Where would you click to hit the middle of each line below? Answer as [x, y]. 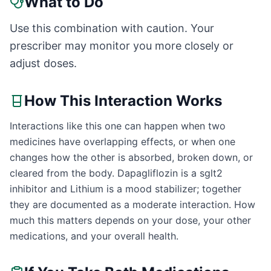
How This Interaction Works [123, 101]
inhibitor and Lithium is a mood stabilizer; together [126, 189]
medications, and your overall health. [94, 236]
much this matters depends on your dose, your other [130, 220]
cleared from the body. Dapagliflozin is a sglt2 [116, 173]
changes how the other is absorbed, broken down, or [131, 157]
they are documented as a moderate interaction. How [132, 204]
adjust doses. [43, 63]
